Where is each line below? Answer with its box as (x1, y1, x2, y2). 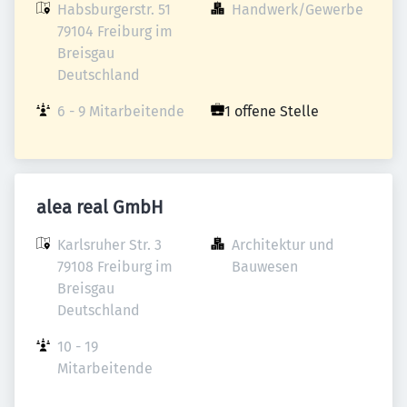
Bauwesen (232, 258, 298, 275)
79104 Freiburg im (57, 23, 173, 40)
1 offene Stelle (224, 103, 319, 120)
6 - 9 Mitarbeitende (57, 103, 184, 120)
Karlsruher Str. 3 (57, 236, 162, 253)
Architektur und (232, 236, 334, 253)
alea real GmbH (36, 196, 164, 218)
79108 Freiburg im (57, 258, 173, 275)
